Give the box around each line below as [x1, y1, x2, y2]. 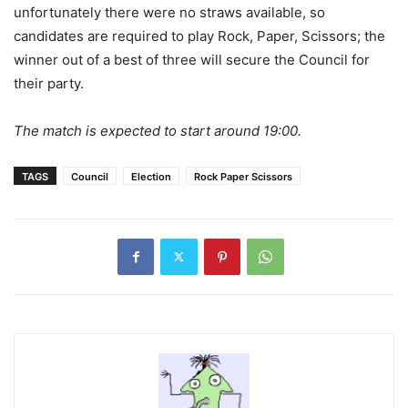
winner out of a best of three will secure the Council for [14, 50, 370, 68]
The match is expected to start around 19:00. [14, 121, 301, 139]
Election [131, 169, 171, 183]
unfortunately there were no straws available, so [14, 3, 325, 21]
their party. [14, 74, 84, 92]
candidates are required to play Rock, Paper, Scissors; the [14, 26, 385, 45]
